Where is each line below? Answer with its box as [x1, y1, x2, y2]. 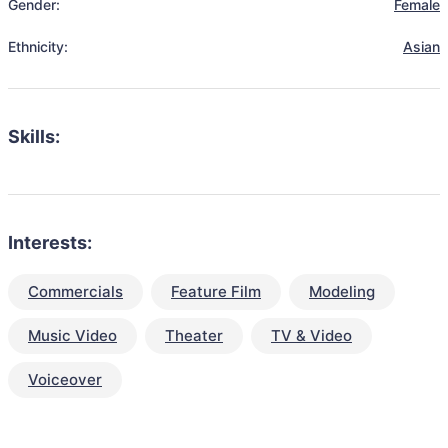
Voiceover [28, 370, 102, 389]
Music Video [28, 326, 117, 345]
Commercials [28, 282, 123, 301]
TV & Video [271, 326, 352, 345]
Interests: [8, 232, 92, 253]
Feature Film [171, 282, 261, 301]
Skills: [8, 126, 60, 147]
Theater [165, 326, 223, 345]
